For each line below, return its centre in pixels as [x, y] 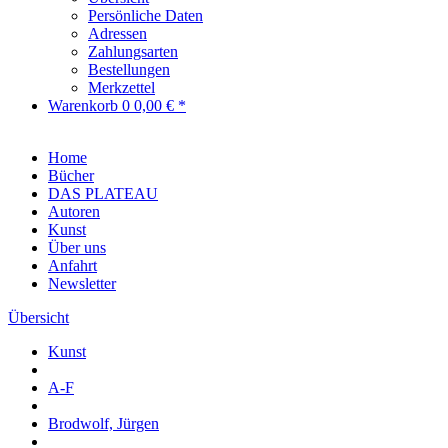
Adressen [117, 33]
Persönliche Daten [145, 15]
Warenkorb [85, 105]
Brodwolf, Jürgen [103, 423]
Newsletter [82, 283]
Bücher [71, 175]
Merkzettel [121, 87]
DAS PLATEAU [103, 193]
